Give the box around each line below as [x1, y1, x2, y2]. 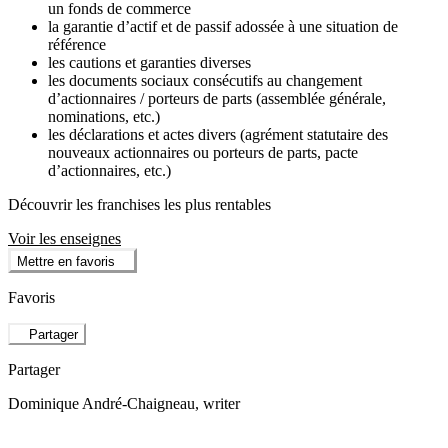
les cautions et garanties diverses [48, 54, 251, 72]
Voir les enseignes [8, 230, 121, 248]
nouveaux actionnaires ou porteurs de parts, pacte [48, 144, 358, 162]
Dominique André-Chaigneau [8, 394, 195, 412]
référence [48, 36, 106, 54]
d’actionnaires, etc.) [48, 162, 171, 180]
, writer [195, 394, 240, 412]
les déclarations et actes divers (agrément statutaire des [48, 126, 388, 144]
